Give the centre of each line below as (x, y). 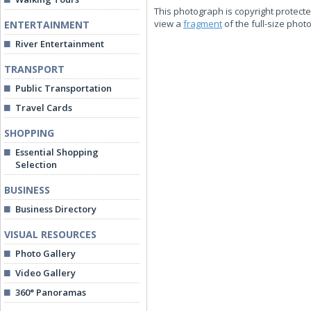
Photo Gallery (45, 253)
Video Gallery (45, 273)
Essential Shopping (57, 152)
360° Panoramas (51, 292)
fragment (203, 24)
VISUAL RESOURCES (50, 234)
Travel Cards (44, 108)
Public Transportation (64, 88)
